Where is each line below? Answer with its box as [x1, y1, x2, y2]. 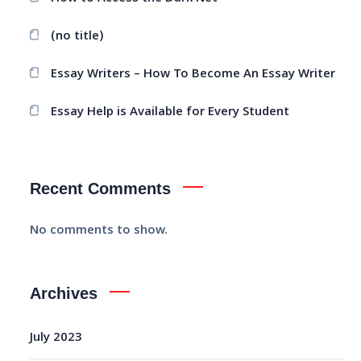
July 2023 [30, 327, 83, 349]
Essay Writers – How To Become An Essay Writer [51, 64, 336, 85]
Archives [30, 284, 98, 302]
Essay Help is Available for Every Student [51, 102, 290, 123]
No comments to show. [30, 220, 168, 242]
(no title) [51, 26, 105, 48]
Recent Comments [30, 179, 172, 197]
